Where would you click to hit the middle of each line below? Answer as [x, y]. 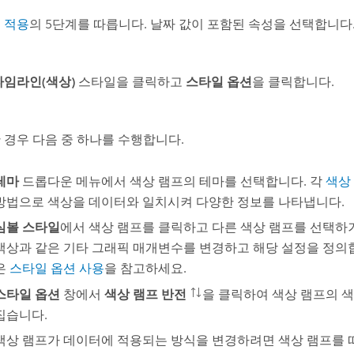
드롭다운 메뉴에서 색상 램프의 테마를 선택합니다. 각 [172, 181]
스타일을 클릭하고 [131, 82]
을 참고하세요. [145, 269]
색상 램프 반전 [145, 294]
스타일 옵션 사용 [56, 269]
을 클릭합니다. [294, 82]
